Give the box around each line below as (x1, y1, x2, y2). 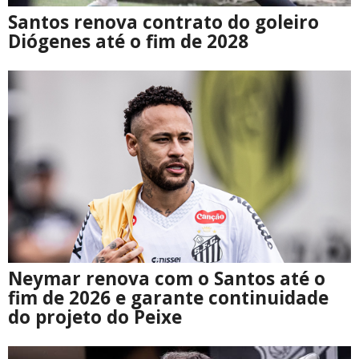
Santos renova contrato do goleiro (8, 10, 319, 35)
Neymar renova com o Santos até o (8, 266, 325, 292)
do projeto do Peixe (8, 305, 182, 330)
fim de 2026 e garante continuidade (8, 285, 329, 311)
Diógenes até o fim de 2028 (8, 29, 248, 54)
